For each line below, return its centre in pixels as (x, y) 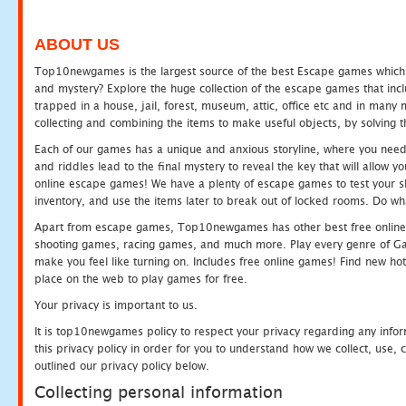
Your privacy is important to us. (116, 305)
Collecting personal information (159, 392)
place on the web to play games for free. (141, 279)
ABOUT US (77, 44)
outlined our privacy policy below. (122, 366)
